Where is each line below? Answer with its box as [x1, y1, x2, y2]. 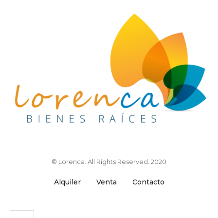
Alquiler [54, 177, 81, 186]
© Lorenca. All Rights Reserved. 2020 [52, 157, 166, 165]
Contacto [132, 177, 164, 186]
